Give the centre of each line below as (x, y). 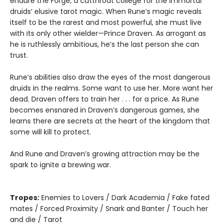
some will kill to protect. (51, 132)
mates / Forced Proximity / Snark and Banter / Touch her (109, 209)
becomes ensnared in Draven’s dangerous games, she (105, 110)
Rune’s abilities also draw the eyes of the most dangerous (110, 77)
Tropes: (25, 198)
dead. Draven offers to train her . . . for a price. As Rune (105, 99)
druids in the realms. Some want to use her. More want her (111, 88)
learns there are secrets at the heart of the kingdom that (110, 121)
